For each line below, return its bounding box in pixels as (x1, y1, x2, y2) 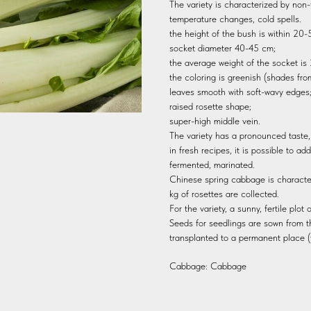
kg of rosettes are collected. (169, 187, 279, 199)
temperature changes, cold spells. (169, 12, 301, 24)
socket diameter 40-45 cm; (169, 42, 276, 53)
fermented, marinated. (169, 158, 255, 170)
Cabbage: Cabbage (169, 260, 246, 271)
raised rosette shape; (169, 100, 251, 112)
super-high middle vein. (169, 115, 260, 126)
